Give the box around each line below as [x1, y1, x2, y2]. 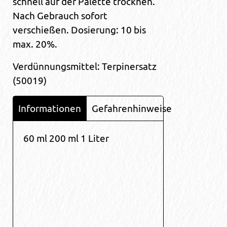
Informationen [18, 103, 82, 115]
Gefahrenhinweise [92, 103, 172, 115]
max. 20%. [13, 39, 58, 50]
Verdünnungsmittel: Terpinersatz [13, 61, 157, 72]
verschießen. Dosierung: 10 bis [13, 24, 146, 36]
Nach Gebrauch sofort [13, 10, 108, 22]
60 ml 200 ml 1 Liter [23, 133, 109, 144]
